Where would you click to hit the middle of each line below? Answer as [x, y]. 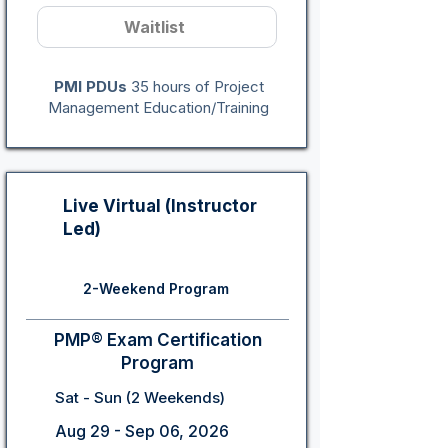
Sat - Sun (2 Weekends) [140, 397]
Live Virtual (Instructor [160, 206]
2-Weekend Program [156, 288]
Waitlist [155, 27]
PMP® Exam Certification [157, 340]
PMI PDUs [90, 86]
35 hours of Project [195, 86]
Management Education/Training [158, 107]
